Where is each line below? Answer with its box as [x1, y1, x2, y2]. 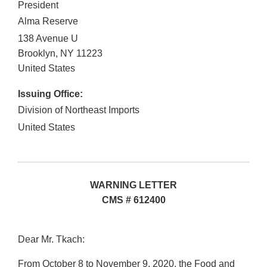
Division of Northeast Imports [18, 105, 139, 116]
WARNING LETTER [90, 180, 177, 191]
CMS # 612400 [101, 195, 166, 206]
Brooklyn [18, 48, 55, 59]
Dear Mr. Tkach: [18, 234, 85, 245]
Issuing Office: [18, 89, 83, 100]
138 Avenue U [18, 33, 78, 44]
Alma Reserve [18, 16, 78, 27]
